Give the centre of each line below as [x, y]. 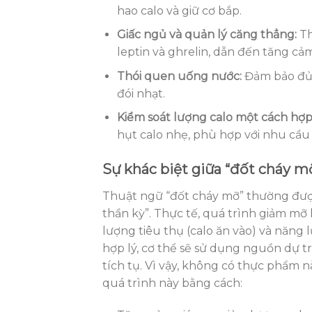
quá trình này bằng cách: [172, 283]
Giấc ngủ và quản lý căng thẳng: [206, 35]
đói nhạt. [141, 93]
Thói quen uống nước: [179, 76]
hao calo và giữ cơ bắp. [179, 10]
